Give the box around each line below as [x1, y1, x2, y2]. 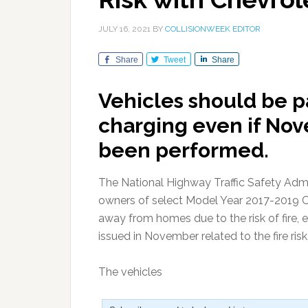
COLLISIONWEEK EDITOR [165, 24, 261, 34]
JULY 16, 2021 [98, 24, 151, 34]
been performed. [98, 138, 269, 162]
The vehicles [98, 265, 162, 278]
